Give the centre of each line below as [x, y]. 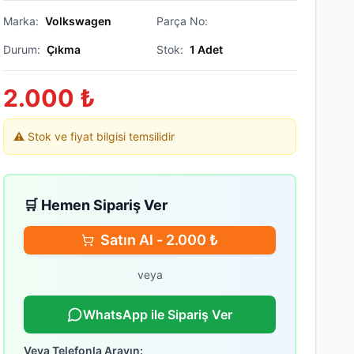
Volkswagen [78, 21]
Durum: [22, 49]
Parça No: [182, 21]
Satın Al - [133, 240]
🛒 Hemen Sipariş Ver [96, 205]
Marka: [21, 21]
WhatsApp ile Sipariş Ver [158, 314]
